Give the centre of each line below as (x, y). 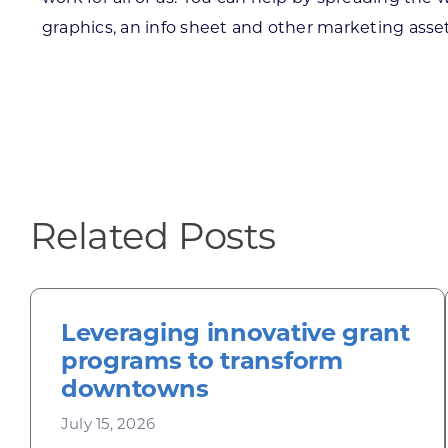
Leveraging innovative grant (235, 332)
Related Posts (152, 235)
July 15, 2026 (108, 423)
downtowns (134, 388)
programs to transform (201, 360)
